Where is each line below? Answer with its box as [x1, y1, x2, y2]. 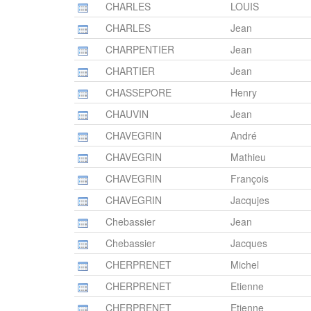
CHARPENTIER [106, 42, 174, 57]
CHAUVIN [106, 107, 149, 121]
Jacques [230, 236, 267, 251]
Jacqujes [230, 193, 269, 208]
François [230, 171, 269, 186]
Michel [230, 258, 259, 272]
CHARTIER [106, 64, 155, 78]
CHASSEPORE [106, 85, 171, 100]
